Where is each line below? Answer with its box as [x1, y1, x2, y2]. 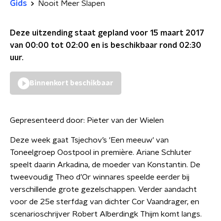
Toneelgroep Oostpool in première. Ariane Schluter [10, 148, 191, 156]
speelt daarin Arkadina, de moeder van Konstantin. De [10, 161, 200, 169]
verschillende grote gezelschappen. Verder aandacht [10, 185, 197, 193]
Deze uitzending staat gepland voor [10, 29, 150, 37]
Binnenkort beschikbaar [30, 80, 113, 87]
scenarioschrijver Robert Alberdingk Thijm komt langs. [10, 210, 202, 218]
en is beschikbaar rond [89, 41, 179, 49]
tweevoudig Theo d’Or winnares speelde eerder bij [10, 173, 189, 181]
